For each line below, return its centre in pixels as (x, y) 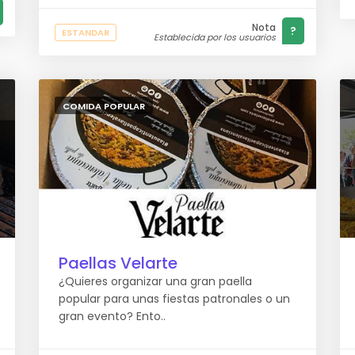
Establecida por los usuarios (215, 37)
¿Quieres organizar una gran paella (155, 281)
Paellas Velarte (118, 263)
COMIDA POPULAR (104, 106)
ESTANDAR (86, 32)
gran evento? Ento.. (112, 316)
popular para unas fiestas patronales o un (174, 299)
